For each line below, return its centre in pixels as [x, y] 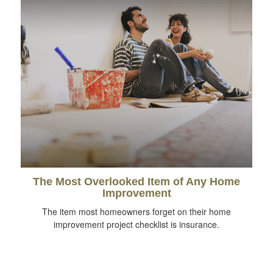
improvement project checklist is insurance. [136, 224]
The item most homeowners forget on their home [136, 211]
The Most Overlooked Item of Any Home [136, 181]
